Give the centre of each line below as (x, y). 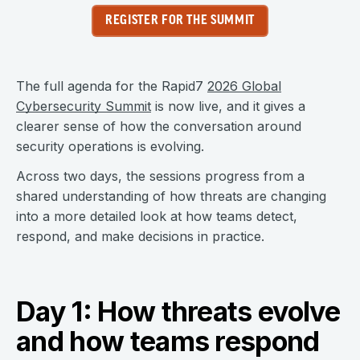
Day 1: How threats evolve (178, 311)
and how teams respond (168, 341)
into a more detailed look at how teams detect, (157, 216)
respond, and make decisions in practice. (140, 236)
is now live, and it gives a (228, 106)
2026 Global (244, 86)
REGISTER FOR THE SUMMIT (180, 20)
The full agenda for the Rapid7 (112, 86)
